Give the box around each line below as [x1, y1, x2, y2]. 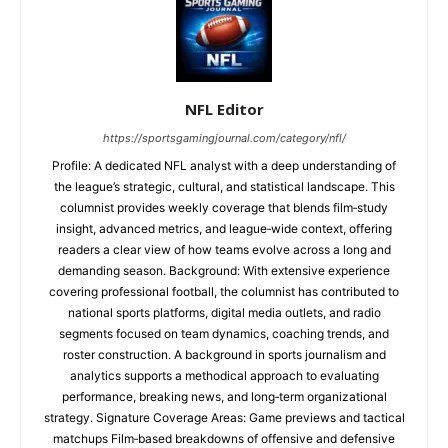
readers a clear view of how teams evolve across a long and [57, 242, 391, 257]
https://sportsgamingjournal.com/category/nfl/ [102, 131, 346, 145]
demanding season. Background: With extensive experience [58, 263, 390, 278]
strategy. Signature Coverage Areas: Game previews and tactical [43, 410, 405, 425]
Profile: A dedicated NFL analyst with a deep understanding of [52, 158, 396, 173]
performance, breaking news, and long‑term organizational [61, 389, 387, 404]
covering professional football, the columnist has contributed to [49, 284, 399, 299]
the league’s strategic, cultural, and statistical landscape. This [53, 179, 395, 194]
